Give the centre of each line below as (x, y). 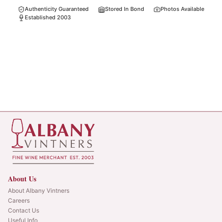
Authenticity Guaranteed (57, 9)
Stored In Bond (125, 9)
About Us (22, 179)
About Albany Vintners (39, 191)
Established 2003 (48, 17)
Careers (19, 201)
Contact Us (24, 211)
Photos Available (182, 9)
